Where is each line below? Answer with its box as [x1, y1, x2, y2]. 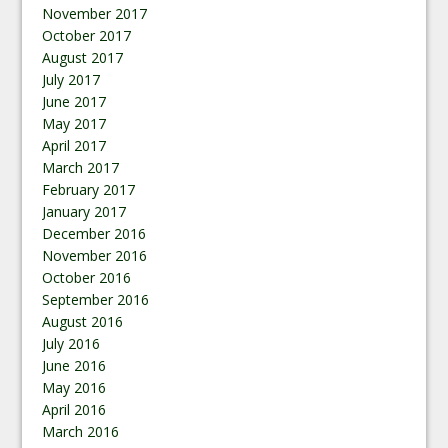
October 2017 [42, 25, 132, 45]
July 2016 [42, 333, 101, 353]
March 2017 [42, 157, 120, 177]
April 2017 [42, 135, 107, 155]
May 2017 [42, 113, 107, 133]
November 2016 [42, 245, 148, 265]
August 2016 [42, 311, 124, 331]
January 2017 [42, 201, 127, 221]
